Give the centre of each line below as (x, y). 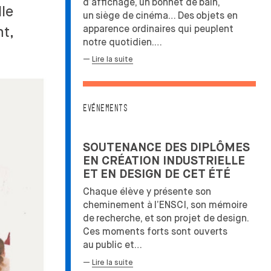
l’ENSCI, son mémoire (201, 205)
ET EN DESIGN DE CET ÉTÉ (157, 174)
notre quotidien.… (122, 42)
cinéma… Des (165, 15)
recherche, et (125, 218)
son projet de (185, 218)
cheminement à (118, 205)
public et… (119, 245)
